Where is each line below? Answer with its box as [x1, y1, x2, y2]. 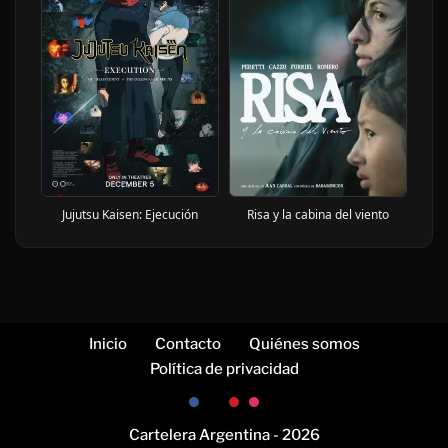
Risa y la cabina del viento [247, 206, 389, 224]
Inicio [88, 335, 127, 354]
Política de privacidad [149, 360, 299, 379]
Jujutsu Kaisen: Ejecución [62, 206, 198, 224]
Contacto [154, 335, 221, 354]
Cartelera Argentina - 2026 [128, 426, 320, 445]
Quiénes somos [248, 335, 360, 354]
